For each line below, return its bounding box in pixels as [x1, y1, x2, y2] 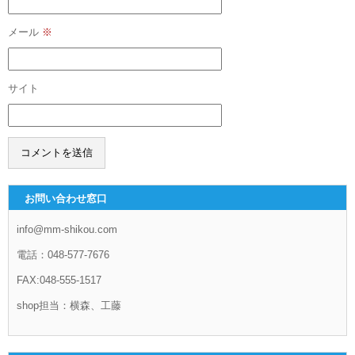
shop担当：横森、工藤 [17, 299, 121, 311]
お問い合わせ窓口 [25, 192, 107, 204]
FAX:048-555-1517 [17, 273, 101, 286]
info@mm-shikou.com [17, 223, 117, 235]
